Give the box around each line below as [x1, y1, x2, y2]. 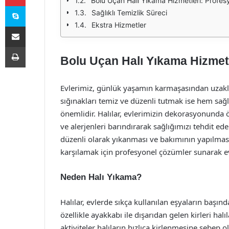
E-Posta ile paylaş [25, 22, 45, 30]
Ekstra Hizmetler [91, 20, 146, 29]
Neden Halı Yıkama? [60, 172, 142, 182]
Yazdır [25, 42, 44, 51]
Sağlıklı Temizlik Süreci [91, 8, 167, 17]
